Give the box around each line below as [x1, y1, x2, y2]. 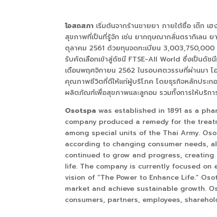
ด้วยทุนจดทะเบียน [105, 43, 164, 54]
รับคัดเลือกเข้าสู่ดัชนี [65, 54, 129, 65]
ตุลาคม [65, 43, 90, 54]
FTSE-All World [128, 54, 183, 65]
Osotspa [65, 106, 96, 116]
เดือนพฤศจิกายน [65, 65, 119, 76]
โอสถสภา [65, 21, 96, 31]
